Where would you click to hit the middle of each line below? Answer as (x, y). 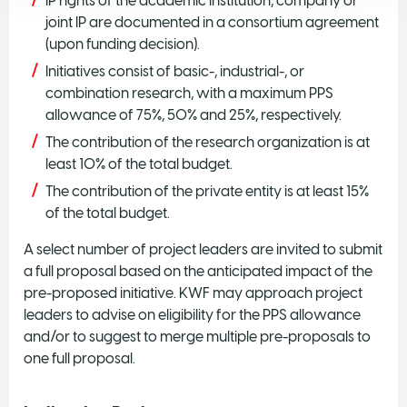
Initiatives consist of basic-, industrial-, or (175, 71)
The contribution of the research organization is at (208, 142)
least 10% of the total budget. (139, 164)
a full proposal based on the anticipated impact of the (198, 271)
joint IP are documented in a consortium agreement (212, 22)
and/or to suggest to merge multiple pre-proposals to (197, 336)
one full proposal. (79, 358)
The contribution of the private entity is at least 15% (207, 191)
